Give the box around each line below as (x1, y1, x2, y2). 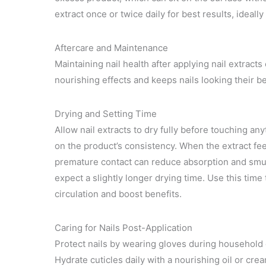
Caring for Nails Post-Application (55, 221, 192, 233)
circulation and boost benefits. (55, 188, 182, 199)
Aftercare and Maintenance (55, 42, 168, 53)
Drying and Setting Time (55, 107, 157, 119)
